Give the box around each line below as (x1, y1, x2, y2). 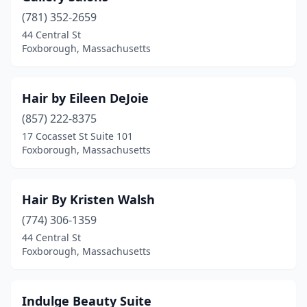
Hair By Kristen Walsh (22, 191, 155, 208)
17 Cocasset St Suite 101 (22, 130, 133, 143)
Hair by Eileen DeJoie (22, 90, 149, 106)
